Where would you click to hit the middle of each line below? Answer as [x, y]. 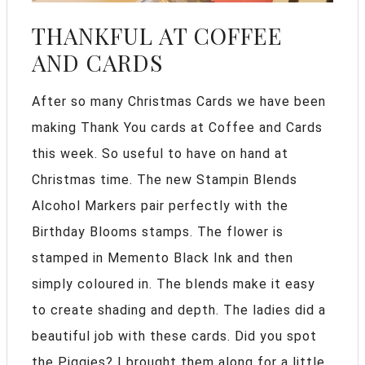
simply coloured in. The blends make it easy [174, 284]
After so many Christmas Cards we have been [179, 102]
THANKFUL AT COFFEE [157, 36]
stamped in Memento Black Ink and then [163, 258]
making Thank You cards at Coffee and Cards [177, 128]
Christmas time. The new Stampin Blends [165, 180]
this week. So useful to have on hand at [160, 154]
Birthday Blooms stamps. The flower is [158, 232]
